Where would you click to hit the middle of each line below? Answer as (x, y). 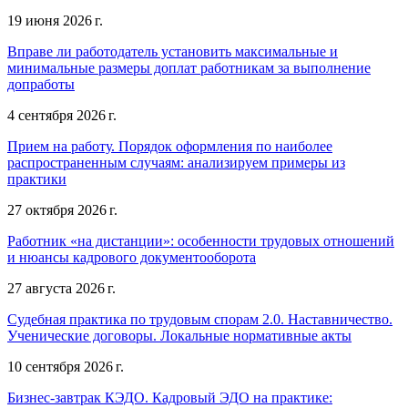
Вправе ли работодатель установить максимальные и (173, 51)
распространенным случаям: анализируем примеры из (176, 162)
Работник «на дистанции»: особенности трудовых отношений (201, 240)
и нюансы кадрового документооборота (132, 257)
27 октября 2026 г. (62, 209)
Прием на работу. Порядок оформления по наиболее (170, 146)
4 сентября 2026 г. (62, 115)
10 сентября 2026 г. (66, 366)
